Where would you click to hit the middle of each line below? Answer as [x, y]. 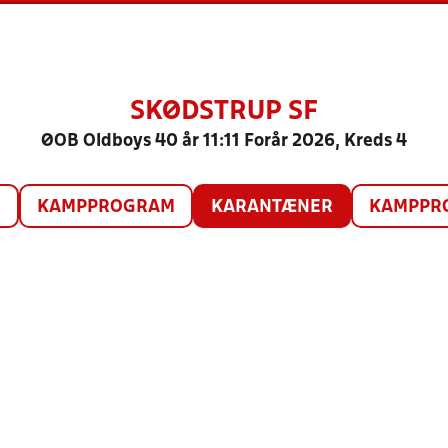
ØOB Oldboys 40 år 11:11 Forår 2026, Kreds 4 [224, 141]
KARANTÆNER [271, 207]
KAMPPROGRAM [105, 207]
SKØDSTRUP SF [224, 112]
